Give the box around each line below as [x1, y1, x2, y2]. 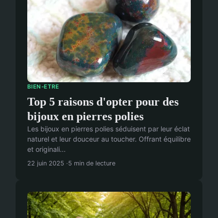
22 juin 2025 [27, 160, 64, 167]
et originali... [27, 145, 66, 154]
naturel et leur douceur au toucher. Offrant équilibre [27, 135, 191, 144]
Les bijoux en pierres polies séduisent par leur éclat [27, 125, 190, 133]
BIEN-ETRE [27, 83, 59, 90]
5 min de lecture [68, 160, 115, 167]
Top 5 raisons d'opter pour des [27, 95, 179, 109]
